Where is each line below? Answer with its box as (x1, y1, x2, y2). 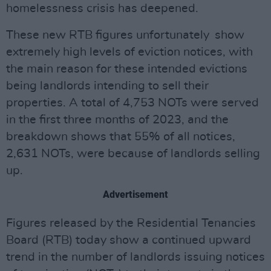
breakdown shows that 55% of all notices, (6, 131, 235, 143)
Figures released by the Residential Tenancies (6, 217, 256, 229)
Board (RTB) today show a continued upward (6, 234, 251, 246)
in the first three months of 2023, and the (6, 114, 229, 126)
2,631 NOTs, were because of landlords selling (6, 148, 260, 160)
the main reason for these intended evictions (6, 63, 247, 75)
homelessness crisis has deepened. (6, 2, 198, 15)
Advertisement (103, 189, 168, 200)
